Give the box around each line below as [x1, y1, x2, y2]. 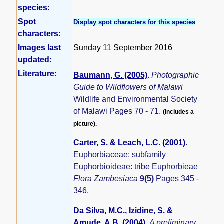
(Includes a [163, 109, 194, 115]
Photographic [151, 71, 199, 80]
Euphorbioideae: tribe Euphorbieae [73, 162, 198, 171]
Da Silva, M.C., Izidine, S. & [73, 206, 173, 215]
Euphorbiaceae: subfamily [73, 150, 166, 159]
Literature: [18, 69, 57, 78]
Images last [18, 43, 61, 52]
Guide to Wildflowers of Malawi [73, 83, 183, 92]
